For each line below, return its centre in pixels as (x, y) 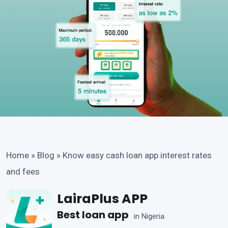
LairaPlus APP (102, 198)
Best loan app (93, 215)
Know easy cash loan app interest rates (137, 155)
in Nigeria (149, 217)
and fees (23, 171)
